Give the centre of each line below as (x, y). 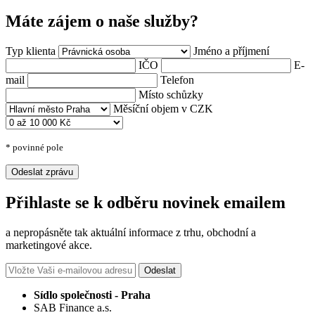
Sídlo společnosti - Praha (92, 295)
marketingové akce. (49, 245)
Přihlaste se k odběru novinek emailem (146, 202)
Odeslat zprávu (42, 172)
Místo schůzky (171, 95)
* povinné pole (34, 147)
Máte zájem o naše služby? (102, 21)
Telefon (177, 80)
